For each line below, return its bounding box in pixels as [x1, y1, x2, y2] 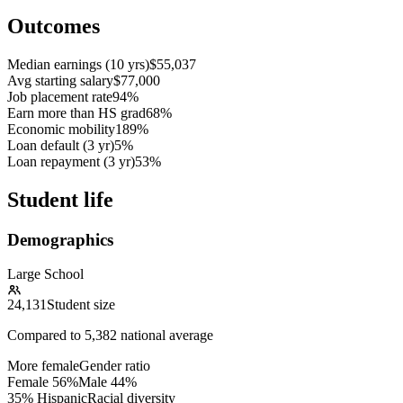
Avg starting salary [7, 72, 113, 88]
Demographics [7, 229, 113, 249]
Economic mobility [7, 121, 115, 137]
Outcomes [7, 13, 100, 38]
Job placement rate [7, 88, 112, 104]
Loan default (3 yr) [7, 137, 114, 153]
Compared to [7, 327, 85, 344]
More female [7, 358, 79, 374]
